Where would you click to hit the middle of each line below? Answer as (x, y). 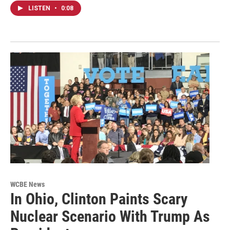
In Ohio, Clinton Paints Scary (99, 199)
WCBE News (27, 184)
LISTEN (40, 8)
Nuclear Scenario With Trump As (110, 216)
